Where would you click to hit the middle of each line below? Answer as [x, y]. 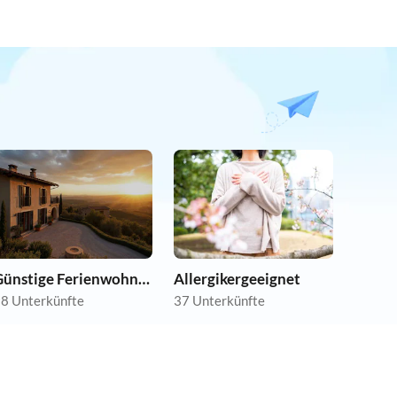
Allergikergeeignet [237, 279]
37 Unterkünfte [219, 301]
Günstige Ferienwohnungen [144, 279]
